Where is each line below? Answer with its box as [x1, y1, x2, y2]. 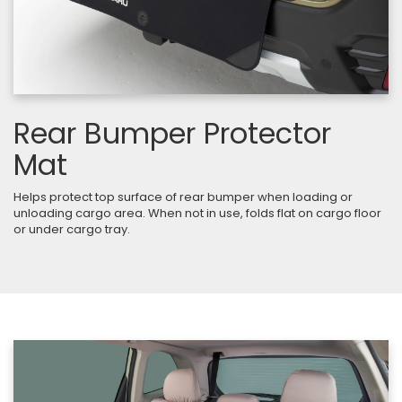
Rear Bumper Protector [13, 112, 331, 153]
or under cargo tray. [13, 220, 130, 238]
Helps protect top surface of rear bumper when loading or [13, 188, 353, 205]
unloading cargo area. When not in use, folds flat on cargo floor [13, 204, 381, 222]
